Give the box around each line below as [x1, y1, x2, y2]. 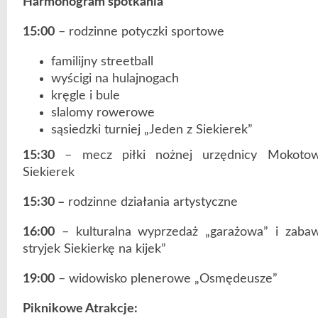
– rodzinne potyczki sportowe [55, 26, 224, 38]
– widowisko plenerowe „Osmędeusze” [55, 273, 278, 285]
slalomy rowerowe [51, 106, 155, 119]
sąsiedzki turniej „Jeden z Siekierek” [51, 124, 253, 136]
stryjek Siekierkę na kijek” [23, 243, 166, 255]
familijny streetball [51, 55, 153, 67]
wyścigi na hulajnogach [51, 72, 179, 84]
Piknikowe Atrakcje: [23, 302, 138, 314]
